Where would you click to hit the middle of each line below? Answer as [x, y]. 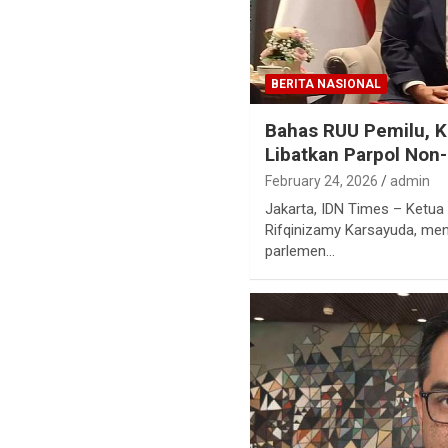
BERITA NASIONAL [326, 84]
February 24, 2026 [322, 181]
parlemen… [300, 251]
